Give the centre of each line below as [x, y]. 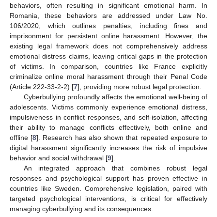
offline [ [21, 138]
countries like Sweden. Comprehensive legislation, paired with [108, 189]
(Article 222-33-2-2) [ [42, 87]
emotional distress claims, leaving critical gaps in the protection [108, 56]
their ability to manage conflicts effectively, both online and [108, 128]
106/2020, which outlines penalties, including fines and [108, 26]
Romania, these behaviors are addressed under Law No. [108, 16]
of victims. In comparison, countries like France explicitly [108, 67]
